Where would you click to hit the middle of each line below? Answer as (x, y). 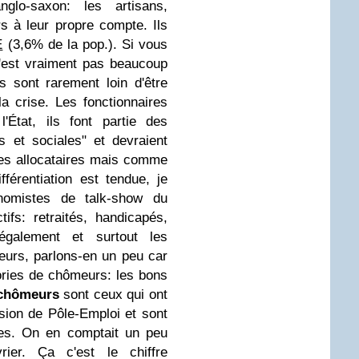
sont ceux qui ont (113, 294)
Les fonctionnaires (111, 102)
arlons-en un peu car (104, 256)
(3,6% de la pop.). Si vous (85, 44)
